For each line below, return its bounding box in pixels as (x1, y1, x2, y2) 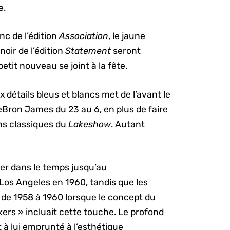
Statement (65, 46, 111, 56)
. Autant (111, 119, 145, 129)
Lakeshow (68, 119, 111, 129)
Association (59, 31, 109, 42)
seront (111, 46, 141, 56)
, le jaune (108, 31, 146, 42)
